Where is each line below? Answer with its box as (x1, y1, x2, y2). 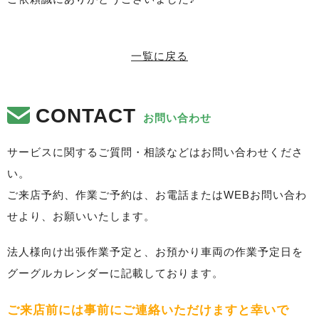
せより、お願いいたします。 (7, 209, 155, 222)
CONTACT (36, 104, 136, 127)
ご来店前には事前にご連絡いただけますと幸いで (7, 303, 289, 317)
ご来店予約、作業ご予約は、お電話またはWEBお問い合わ (7, 188, 307, 201)
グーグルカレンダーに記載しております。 (7, 266, 224, 279)
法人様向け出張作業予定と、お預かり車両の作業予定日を (7, 245, 303, 258)
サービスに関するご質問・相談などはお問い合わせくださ (7, 145, 303, 158)
